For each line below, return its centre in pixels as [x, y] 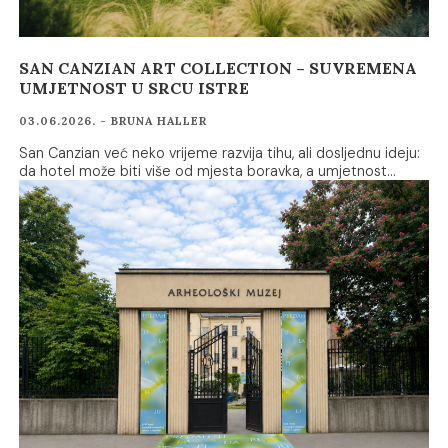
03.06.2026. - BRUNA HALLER [113, 121]
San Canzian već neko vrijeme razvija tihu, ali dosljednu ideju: [220, 153]
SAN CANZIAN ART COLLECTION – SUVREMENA [218, 68]
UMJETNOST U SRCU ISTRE [134, 88]
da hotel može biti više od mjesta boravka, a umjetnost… [208, 171]
